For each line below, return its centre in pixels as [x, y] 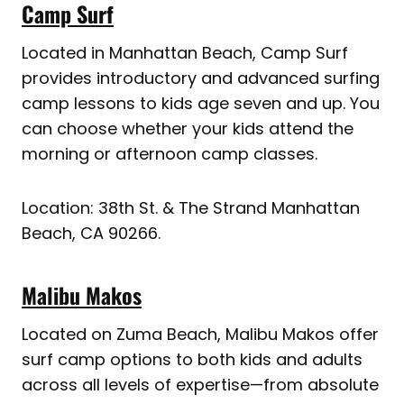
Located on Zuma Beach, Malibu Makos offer [200, 335]
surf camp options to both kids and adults [192, 360]
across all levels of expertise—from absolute [200, 385]
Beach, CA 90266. [91, 234]
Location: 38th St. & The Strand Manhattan [191, 208]
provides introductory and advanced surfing [201, 78]
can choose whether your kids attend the [188, 129]
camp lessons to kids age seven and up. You [201, 104]
